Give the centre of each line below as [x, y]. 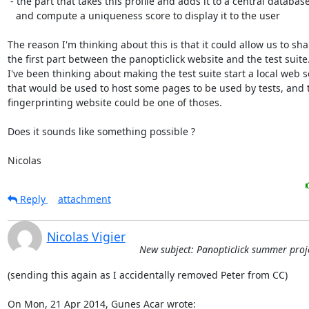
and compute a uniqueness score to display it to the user [11, 16]
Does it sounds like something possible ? [101, 131]
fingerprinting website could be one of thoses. [114, 102]
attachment [84, 199]
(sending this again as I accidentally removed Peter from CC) [147, 275]
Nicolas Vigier [86, 237]
